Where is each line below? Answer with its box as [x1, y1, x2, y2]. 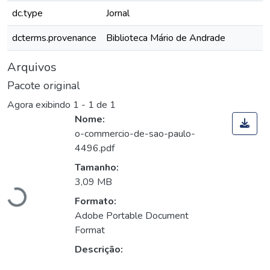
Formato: [75, 195, 116, 209]
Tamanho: [75, 161, 119, 175]
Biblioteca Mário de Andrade [106, 31, 225, 45]
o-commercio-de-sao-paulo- [75, 127, 195, 141]
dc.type [12, 7, 43, 20]
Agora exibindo [7, 98, 73, 112]
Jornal [106, 7, 130, 20]
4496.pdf [75, 142, 115, 155]
